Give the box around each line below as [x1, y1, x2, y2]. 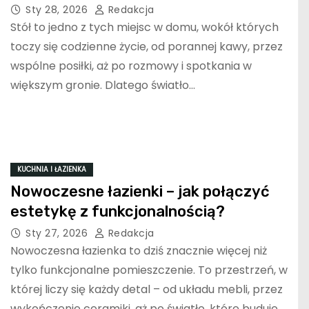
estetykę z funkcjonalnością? [10, 202, 225, 221]
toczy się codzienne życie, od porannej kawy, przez [10, 39, 283, 55]
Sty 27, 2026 [26, 226, 91, 241]
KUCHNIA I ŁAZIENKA [17, 164, 86, 175]
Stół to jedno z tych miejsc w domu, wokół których [10, 19, 279, 36]
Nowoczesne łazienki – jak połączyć [10, 182, 270, 201]
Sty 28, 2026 [26, 3, 91, 17]
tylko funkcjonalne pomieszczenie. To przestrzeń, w [10, 262, 288, 279]
